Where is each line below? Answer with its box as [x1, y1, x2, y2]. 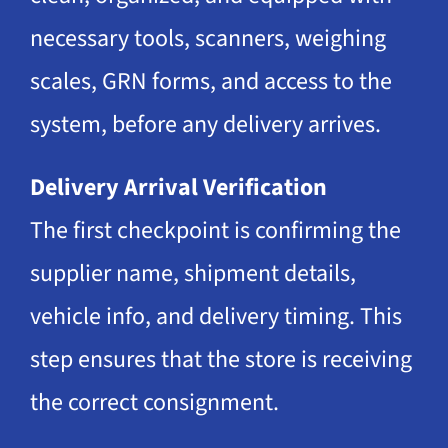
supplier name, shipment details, [29, 255, 356, 291]
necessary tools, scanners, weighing [29, 20, 386, 56]
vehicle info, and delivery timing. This [29, 298, 402, 334]
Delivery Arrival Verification [29, 169, 327, 205]
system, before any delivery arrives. [29, 106, 381, 142]
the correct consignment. [29, 384, 279, 420]
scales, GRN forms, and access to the [29, 63, 392, 99]
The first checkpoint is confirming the [29, 212, 401, 248]
